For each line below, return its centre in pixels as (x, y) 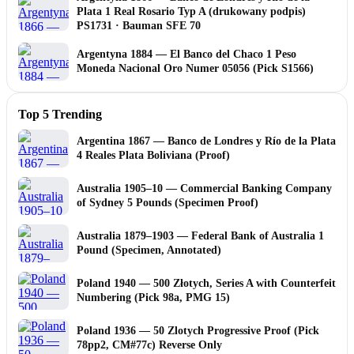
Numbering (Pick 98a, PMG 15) (153, 297)
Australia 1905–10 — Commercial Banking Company (204, 188)
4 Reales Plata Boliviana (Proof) (153, 155)
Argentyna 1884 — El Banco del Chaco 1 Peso (186, 54)
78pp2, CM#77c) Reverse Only (149, 345)
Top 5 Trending (60, 114)
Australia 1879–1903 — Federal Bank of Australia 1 (200, 235)
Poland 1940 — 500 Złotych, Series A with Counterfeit (206, 283)
